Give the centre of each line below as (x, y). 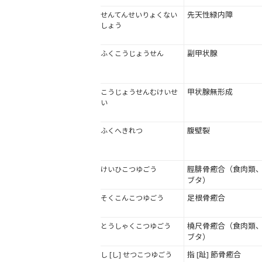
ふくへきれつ (122, 131)
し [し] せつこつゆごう (136, 255)
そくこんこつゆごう (132, 198)
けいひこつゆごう (129, 170)
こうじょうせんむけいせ (139, 92)
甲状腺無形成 (210, 92)
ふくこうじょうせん (132, 54)
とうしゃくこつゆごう (136, 226)
